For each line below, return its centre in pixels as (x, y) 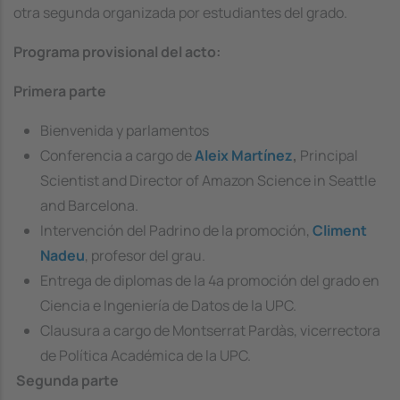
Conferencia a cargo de (117, 155)
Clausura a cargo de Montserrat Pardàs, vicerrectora (210, 330)
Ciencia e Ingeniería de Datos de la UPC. (168, 305)
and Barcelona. (89, 205)
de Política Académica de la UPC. (146, 355)
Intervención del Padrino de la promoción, (176, 230)
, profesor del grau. (145, 255)
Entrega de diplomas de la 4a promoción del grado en (210, 280)
